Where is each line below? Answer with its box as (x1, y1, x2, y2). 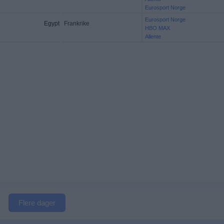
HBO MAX (144, 25, 170, 31)
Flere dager (18, 198, 55, 207)
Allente (144, 33, 161, 39)
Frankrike (63, 20, 89, 27)
